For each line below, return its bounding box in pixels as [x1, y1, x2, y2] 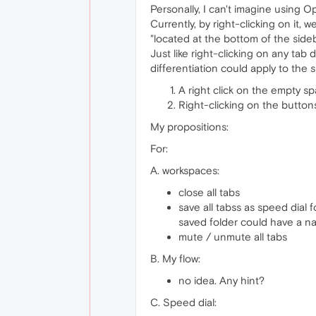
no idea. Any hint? [178, 274, 265, 286]
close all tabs [178, 186, 240, 198]
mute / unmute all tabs [178, 231, 287, 243]
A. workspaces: [150, 164, 219, 176]
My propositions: [150, 121, 229, 133]
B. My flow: [150, 253, 200, 265]
